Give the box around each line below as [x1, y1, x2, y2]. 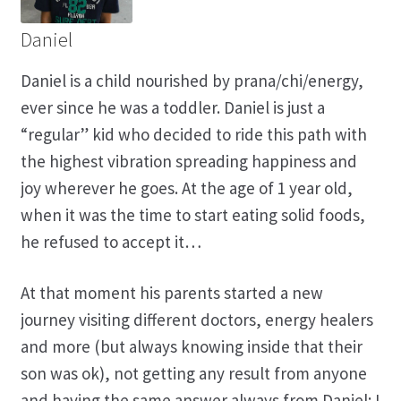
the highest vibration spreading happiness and [20, 149, 357, 172]
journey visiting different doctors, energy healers [20, 308, 373, 330]
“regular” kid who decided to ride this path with [20, 123, 367, 145]
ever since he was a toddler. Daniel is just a [20, 96, 325, 118]
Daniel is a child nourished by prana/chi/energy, [20, 69, 363, 91]
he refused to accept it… [20, 230, 201, 252]
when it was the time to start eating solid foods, [20, 203, 365, 226]
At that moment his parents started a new [20, 281, 323, 303]
